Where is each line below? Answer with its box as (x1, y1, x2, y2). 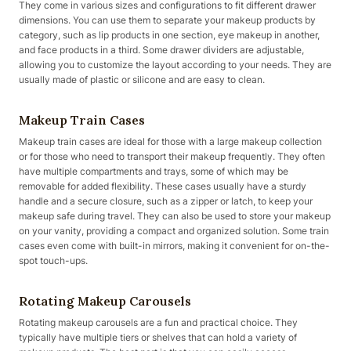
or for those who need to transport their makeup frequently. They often (19, 150, 325, 162)
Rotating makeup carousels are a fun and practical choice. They (19, 317, 298, 328)
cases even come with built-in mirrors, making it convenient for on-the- (19, 240, 330, 251)
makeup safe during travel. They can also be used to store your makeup (19, 210, 331, 222)
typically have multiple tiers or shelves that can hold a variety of (19, 331, 297, 343)
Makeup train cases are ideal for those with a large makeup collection (19, 136, 322, 147)
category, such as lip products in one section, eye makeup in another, (19, 29, 320, 41)
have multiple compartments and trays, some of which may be (19, 165, 288, 177)
